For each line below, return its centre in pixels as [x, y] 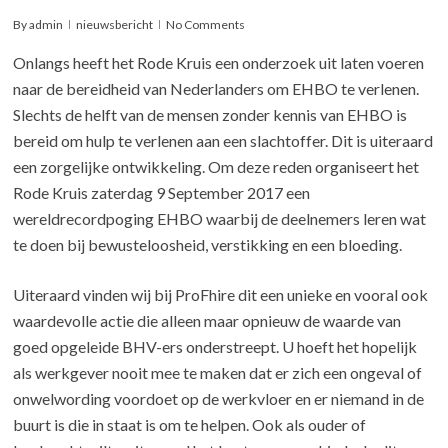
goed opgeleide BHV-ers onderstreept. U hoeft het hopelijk [215, 346]
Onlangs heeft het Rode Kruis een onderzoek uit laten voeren [219, 62]
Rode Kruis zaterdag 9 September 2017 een [162, 192]
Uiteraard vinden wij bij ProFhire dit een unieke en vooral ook [221, 294]
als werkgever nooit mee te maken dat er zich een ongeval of [218, 372]
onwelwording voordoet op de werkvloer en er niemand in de [219, 398]
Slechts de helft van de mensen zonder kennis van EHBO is [210, 114]
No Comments [206, 24]
